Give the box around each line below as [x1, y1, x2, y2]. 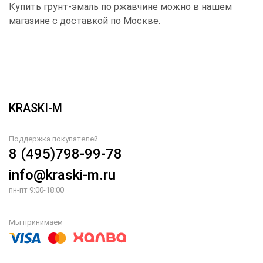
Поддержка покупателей [9, 134, 98, 143]
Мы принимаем [9, 218, 63, 227]
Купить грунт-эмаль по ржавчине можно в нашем [9, 1, 232, 12]
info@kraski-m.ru [9, 167, 116, 183]
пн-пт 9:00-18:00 [9, 186, 64, 194]
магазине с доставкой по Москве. [9, 15, 160, 26]
